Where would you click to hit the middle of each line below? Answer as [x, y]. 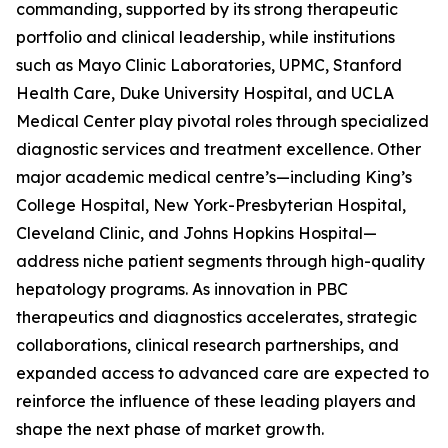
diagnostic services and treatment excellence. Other [218, 149]
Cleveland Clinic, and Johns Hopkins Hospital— [196, 233]
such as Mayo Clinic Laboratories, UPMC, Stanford [209, 65]
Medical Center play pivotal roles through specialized [222, 121]
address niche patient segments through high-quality [220, 261]
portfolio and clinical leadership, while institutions [205, 37]
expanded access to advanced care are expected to [222, 373]
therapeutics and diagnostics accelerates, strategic [216, 317]
